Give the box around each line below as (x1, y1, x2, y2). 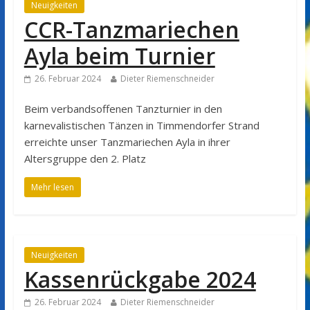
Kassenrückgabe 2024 (24, 264, 256, 294)
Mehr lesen (30, 181, 74, 193)
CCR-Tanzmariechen (24, 14, 239, 44)
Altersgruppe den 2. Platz (24, 151, 146, 165)
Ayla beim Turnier (24, 40, 215, 71)
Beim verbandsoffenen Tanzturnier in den (24, 101, 222, 116)
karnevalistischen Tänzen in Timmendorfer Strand (24, 118, 259, 132)
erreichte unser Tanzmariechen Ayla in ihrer (24, 134, 230, 149)
